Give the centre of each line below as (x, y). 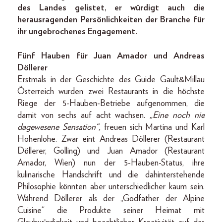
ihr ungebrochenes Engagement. (77, 32)
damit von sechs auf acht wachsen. (84, 116)
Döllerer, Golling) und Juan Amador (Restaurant (111, 151)
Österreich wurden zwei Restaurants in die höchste (111, 92)
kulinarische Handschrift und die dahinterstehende (111, 175)
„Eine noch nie (177, 116)
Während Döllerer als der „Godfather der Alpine (111, 199)
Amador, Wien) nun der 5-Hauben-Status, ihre (111, 163)
